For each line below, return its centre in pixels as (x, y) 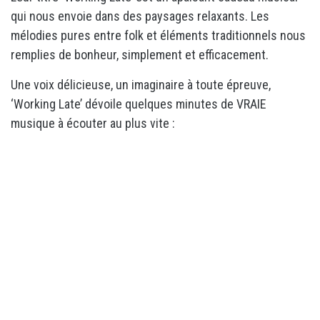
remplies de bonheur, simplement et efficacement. (140, 54)
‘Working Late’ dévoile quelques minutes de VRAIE (139, 104)
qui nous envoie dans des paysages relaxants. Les (140, 16)
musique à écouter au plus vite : (93, 123)
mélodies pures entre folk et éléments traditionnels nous (158, 35)
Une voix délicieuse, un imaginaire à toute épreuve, (141, 84)
